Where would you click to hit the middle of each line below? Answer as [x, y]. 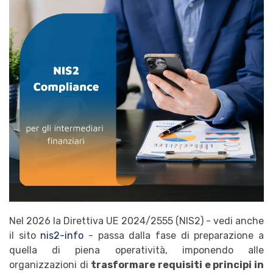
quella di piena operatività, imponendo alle [136, 250]
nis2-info [62, 235]
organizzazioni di [50, 264]
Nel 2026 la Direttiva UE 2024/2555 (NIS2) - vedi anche [136, 221]
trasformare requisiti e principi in [178, 264]
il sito [25, 235]
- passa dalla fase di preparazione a [174, 235]
